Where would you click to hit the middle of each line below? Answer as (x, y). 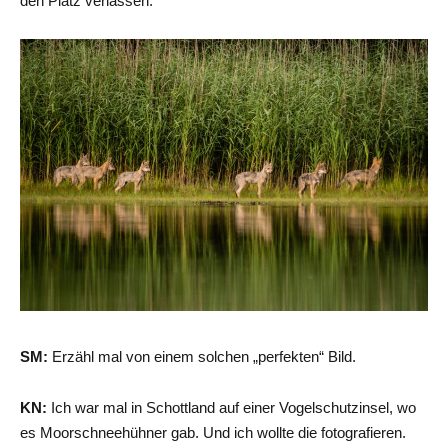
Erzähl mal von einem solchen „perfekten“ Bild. (202, 356)
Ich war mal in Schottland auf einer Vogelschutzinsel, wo (231, 407)
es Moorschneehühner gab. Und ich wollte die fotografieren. (213, 432)
